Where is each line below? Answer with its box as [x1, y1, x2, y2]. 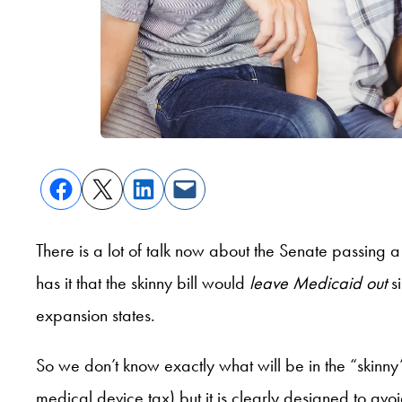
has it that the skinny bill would [36, 271, 249, 293]
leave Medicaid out [249, 271, 387, 293]
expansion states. [36, 303, 155, 326]
